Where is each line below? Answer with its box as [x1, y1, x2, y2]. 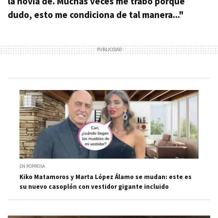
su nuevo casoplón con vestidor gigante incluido [19, 182, 169, 191]
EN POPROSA [19, 163, 45, 169]
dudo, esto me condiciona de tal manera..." [8, 9, 184, 21]
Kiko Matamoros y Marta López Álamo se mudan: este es [19, 172, 192, 181]
